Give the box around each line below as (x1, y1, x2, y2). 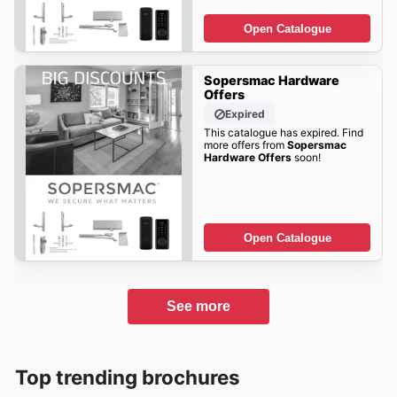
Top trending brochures (15, 364, 240, 389)
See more (167, 298, 230, 314)
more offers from (203, 138, 287, 152)
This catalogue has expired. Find (203, 126, 363, 140)
